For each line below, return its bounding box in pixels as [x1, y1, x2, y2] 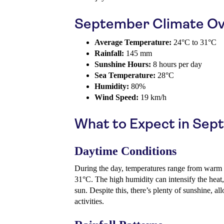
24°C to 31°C [171, 38, 216, 47]
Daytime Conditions [74, 144, 176, 158]
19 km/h [138, 93, 166, 102]
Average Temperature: [94, 38, 171, 47]
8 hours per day [151, 60, 202, 69]
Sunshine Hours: [94, 60, 151, 69]
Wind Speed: [94, 93, 138, 102]
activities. [74, 197, 104, 206]
